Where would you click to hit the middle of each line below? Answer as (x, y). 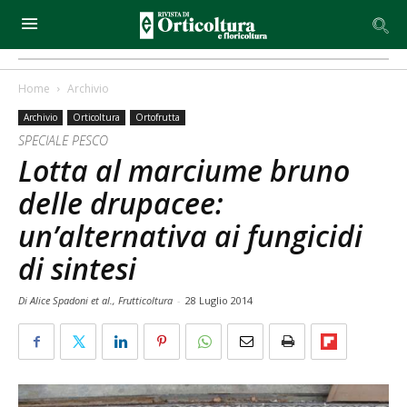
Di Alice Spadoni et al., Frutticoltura (97, 300)
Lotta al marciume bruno (184, 170)
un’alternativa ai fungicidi (190, 236)
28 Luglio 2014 (219, 300)
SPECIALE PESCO (63, 140)
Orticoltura (96, 117)
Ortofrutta (158, 117)
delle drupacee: (121, 203)
